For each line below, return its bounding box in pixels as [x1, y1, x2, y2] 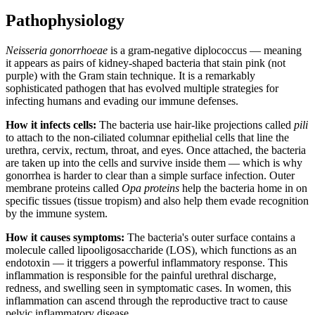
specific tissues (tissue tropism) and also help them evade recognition [6, 195, 309, 207]
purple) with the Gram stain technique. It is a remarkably [6, 70, 255, 82]
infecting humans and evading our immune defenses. [6, 95, 238, 108]
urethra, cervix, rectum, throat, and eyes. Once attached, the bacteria [6, 144, 306, 157]
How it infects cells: [6, 119, 96, 131]
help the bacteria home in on [179, 182, 307, 195]
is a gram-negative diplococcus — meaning [108, 44, 302, 57]
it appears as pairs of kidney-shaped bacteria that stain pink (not [6, 57, 285, 70]
